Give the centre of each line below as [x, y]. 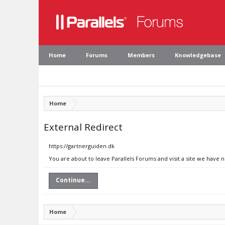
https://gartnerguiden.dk [82, 146]
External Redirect [83, 127]
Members [141, 55]
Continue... [73, 180]
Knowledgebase [198, 55]
